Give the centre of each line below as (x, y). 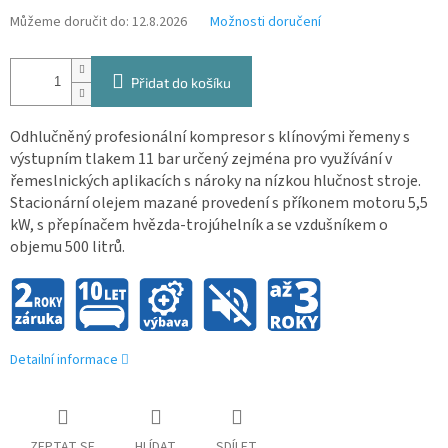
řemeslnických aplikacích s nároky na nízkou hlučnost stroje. (215, 181)
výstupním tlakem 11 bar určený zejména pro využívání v (201, 159)
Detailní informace (64, 360)
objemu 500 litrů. (67, 247)
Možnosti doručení (265, 22)
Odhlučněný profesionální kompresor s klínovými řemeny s (210, 137)
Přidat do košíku (181, 83)
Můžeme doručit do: (69, 22)
